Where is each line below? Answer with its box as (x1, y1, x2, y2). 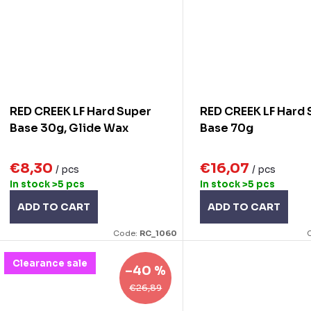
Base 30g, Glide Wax (10, 120, 128, 135)
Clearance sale (12, 257, 87, 269)
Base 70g (200, 120, 254, 135)
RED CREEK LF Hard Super (10, 103, 151, 119)
